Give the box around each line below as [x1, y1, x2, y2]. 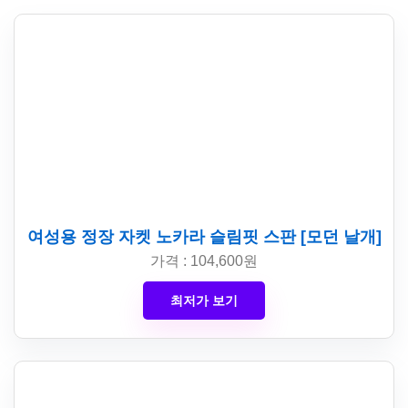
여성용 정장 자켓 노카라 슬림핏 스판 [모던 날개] [26, 228, 382, 246]
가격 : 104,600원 [150, 253, 258, 269]
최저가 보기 [170, 293, 238, 308]
